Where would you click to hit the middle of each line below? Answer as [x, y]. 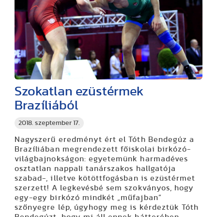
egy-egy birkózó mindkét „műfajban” [88, 198]
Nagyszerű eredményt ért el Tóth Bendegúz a [105, 140]
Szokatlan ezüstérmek [79, 92]
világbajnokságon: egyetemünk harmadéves [101, 159]
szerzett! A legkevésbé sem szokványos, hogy [104, 188]
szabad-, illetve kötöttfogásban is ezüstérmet [105, 178]
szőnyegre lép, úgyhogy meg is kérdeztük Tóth [107, 208]
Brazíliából [46, 106]
